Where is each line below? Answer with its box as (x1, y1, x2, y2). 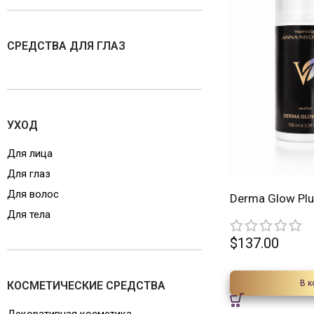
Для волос (7, 188, 59, 200)
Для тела (7, 208, 60, 221)
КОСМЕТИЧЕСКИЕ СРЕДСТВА (7, 279, 165, 292)
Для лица (7, 147, 53, 160)
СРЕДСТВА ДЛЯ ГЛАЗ (7, 39, 125, 53)
